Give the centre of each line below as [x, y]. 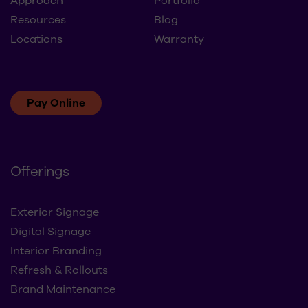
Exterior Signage [55, 213]
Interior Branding [56, 251]
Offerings [40, 172]
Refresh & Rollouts [59, 271]
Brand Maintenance [63, 290]
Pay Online [56, 103]
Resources [38, 20]
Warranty [179, 39]
